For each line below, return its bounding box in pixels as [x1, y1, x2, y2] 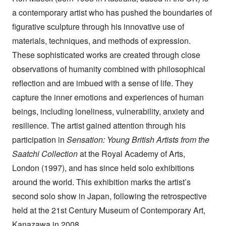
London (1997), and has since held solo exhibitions [12, 162, 194, 174]
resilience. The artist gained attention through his [12, 120, 186, 132]
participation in [12, 134, 67, 146]
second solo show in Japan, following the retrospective [12, 190, 207, 202]
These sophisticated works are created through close [12, 49, 200, 61]
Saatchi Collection [12, 148, 78, 160]
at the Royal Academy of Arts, [77, 148, 185, 160]
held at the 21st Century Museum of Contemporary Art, [12, 204, 205, 216]
